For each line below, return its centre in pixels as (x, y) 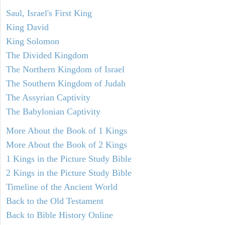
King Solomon (33, 41)
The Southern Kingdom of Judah (66, 84)
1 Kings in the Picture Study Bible (69, 159)
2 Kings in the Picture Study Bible (69, 173)
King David (27, 27)
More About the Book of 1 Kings (67, 131)
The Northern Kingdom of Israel (65, 70)
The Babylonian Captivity (53, 112)
